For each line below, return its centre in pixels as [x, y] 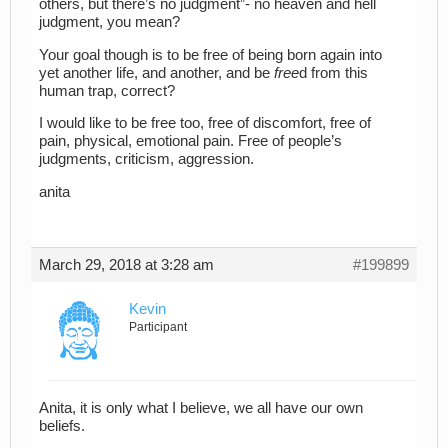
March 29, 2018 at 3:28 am [126, 264]
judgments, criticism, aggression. [146, 159]
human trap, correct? [107, 90]
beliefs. [62, 426]
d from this [333, 72]
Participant [158, 326]
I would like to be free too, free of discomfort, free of [205, 123]
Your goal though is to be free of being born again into [210, 54]
